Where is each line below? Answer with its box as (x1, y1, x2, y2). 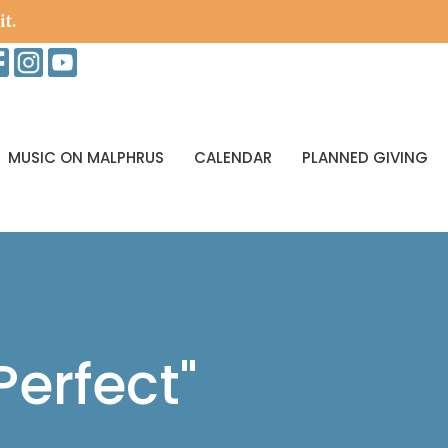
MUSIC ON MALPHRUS (8, 146, 164, 168)
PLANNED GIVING (302, 146, 428, 168)
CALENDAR (194, 146, 272, 168)
